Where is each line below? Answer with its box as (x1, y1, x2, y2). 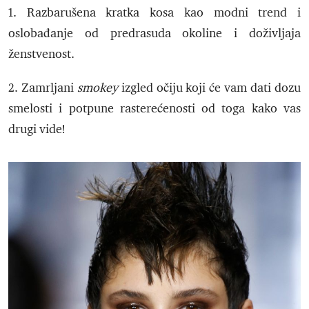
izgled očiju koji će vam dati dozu (121, 80, 301, 96)
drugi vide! (8, 121, 65, 137)
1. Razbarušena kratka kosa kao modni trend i (8, 5, 301, 21)
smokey (77, 80, 121, 96)
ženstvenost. (8, 46, 74, 62)
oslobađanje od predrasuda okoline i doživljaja (8, 26, 301, 41)
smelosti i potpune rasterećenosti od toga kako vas (8, 101, 301, 117)
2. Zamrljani (8, 80, 77, 96)
